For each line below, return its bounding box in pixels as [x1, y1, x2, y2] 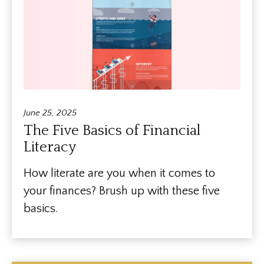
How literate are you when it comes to [24, 167, 215, 180]
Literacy [24, 139, 76, 156]
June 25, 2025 [24, 108, 77, 118]
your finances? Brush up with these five [24, 184, 220, 198]
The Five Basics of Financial [24, 123, 200, 140]
